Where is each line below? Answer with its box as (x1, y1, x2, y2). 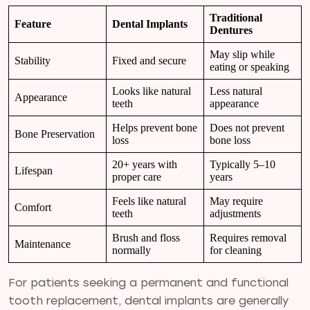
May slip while (210, 48, 275, 60)
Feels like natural (112, 194, 186, 207)
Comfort (15, 201, 51, 213)
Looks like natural (112, 84, 191, 97)
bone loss (210, 134, 250, 146)
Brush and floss (112, 231, 180, 244)
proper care (112, 170, 161, 183)
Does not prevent (210, 121, 284, 134)
